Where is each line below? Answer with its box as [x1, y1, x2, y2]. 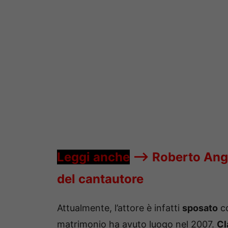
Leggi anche [57, 150, 130, 165]
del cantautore [57, 172, 144, 187]
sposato [182, 203, 218, 214]
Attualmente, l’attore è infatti [57, 203, 182, 214]
